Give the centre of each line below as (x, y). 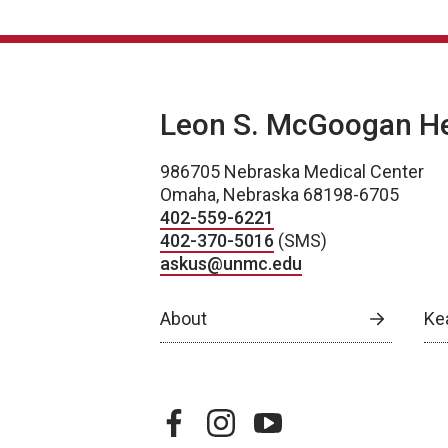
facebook (198, 420)
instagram (247, 420)
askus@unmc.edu (231, 263)
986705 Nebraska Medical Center (292, 171)
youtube (287, 420)
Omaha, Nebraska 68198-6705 (279, 194)
